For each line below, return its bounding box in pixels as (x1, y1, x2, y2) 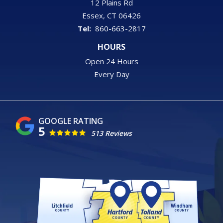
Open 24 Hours (85, 56, 138, 66)
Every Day (94, 69, 129, 79)
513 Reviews (91, 128, 132, 138)
